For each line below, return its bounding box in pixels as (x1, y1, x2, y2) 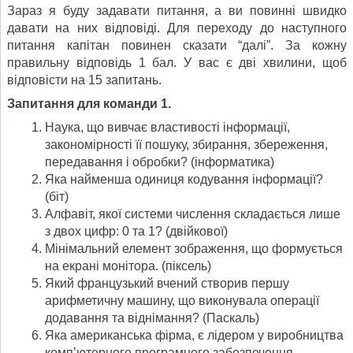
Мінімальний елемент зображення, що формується (45, 242, 343, 256)
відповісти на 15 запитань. (7, 73, 162, 87)
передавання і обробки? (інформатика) (45, 155, 274, 169)
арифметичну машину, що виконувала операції (45, 294, 319, 308)
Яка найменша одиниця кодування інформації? (45, 173, 323, 187)
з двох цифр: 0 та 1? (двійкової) (45, 225, 228, 239)
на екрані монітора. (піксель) (45, 259, 211, 273)
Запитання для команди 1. (7, 97, 171, 111)
